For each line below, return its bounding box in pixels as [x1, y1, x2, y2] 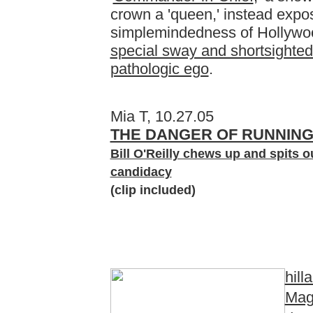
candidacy [110, 165, 172, 179]
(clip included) [110, 183, 196, 197]
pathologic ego [110, 60, 209, 78]
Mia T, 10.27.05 [110, 108, 214, 125]
